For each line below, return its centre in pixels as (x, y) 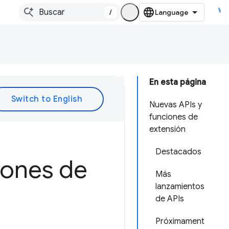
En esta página (178, 82)
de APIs (170, 199)
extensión (167, 129)
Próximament (180, 221)
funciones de (174, 117)
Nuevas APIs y (176, 105)
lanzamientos (180, 187)
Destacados (178, 152)
